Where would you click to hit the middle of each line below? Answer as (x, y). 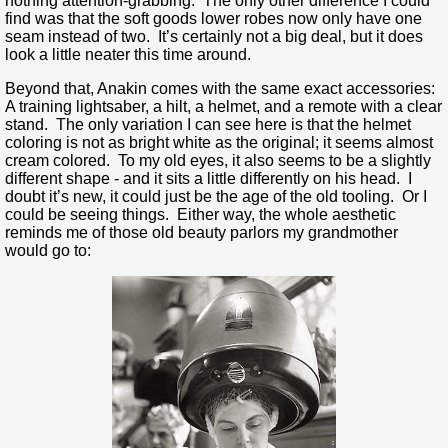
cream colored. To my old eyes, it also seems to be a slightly (218, 161)
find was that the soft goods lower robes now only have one (213, 19)
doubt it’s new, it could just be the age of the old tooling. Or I (216, 197)
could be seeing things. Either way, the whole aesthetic (200, 215)
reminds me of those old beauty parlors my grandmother (201, 233)
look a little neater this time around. (128, 55)
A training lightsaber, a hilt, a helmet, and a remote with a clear (223, 107)
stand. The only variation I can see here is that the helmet (208, 125)
